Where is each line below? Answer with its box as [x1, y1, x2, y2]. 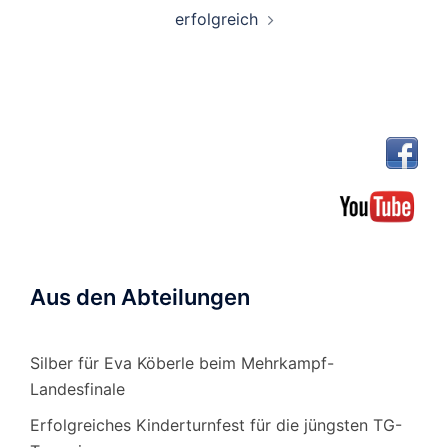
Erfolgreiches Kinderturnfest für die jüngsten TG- [30, 414, 402, 435]
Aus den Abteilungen [30, 283, 250, 310]
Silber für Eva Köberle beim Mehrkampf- [30, 352, 334, 373]
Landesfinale [30, 378, 125, 399]
